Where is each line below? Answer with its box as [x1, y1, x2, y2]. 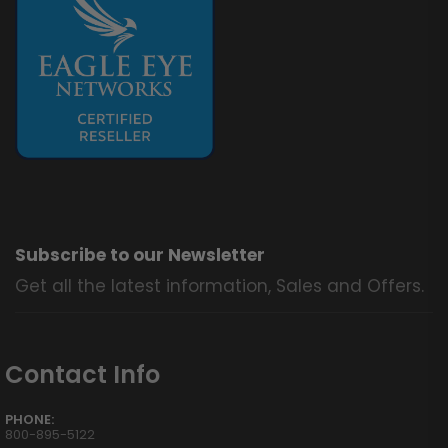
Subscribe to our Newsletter [15, 242, 265, 267]
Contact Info [5, 357, 160, 391]
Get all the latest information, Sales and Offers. [15, 273, 424, 298]
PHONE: [5, 409, 54, 429]
